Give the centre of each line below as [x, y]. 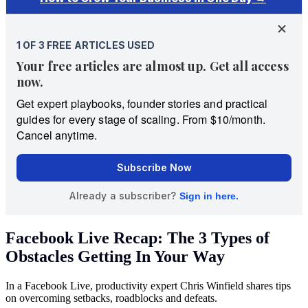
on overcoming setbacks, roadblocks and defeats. [111, 298]
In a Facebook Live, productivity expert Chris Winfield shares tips [148, 285]
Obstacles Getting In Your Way [115, 256]
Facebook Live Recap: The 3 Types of [137, 238]
